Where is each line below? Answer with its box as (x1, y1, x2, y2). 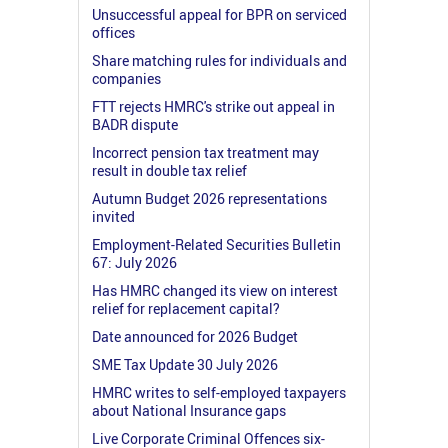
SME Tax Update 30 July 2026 (92, 354, 278, 374)
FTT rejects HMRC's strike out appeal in (92, 96, 335, 116)
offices (92, 22, 135, 42)
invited (92, 206, 135, 226)
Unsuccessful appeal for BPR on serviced (92, 4, 347, 24)
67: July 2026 (92, 252, 177, 272)
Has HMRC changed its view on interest (92, 280, 338, 300)
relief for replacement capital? (92, 298, 280, 318)
